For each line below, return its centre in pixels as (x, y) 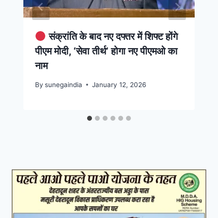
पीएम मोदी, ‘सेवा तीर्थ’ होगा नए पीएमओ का (106, 51)
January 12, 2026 (119, 84)
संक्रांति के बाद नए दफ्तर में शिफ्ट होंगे (112, 37)
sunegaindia (64, 84)
